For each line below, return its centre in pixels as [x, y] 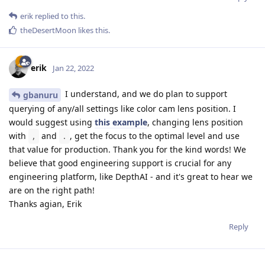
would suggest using [52, 122]
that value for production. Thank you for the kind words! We [127, 149]
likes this [92, 30]
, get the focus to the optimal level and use [155, 135]
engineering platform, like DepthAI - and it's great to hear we [131, 176]
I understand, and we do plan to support [145, 93]
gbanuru [41, 95]
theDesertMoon [48, 30]
